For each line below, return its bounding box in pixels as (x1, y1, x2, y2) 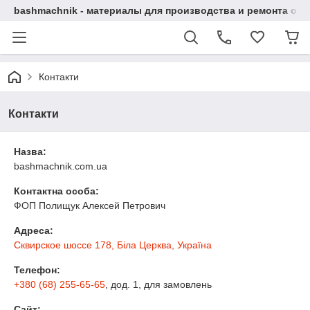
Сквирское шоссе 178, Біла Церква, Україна (14, 239, 212, 250)
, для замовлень (138, 279, 212, 290)
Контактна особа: (14, 185, 99, 197)
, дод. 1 (105, 279, 138, 290)
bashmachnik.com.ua (14, 161, 107, 172)
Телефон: (14, 264, 60, 275)
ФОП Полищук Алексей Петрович (14, 200, 165, 211)
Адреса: (14, 225, 53, 236)
